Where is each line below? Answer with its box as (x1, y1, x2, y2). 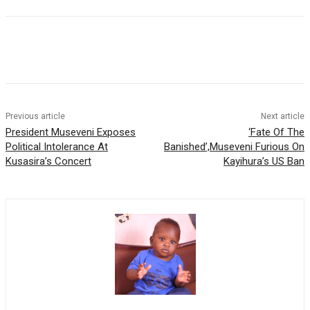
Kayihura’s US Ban (223, 155, 304, 168)
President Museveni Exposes (6, 126, 136, 139)
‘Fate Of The (248, 126, 304, 139)
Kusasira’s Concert (6, 155, 91, 168)
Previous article (6, 111, 65, 122)
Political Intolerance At (6, 140, 108, 154)
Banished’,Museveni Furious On (163, 140, 304, 154)
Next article (260, 111, 304, 122)
